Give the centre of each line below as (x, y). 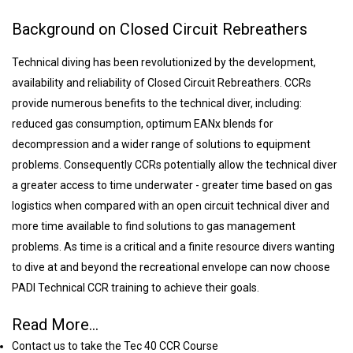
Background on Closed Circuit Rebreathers (160, 29)
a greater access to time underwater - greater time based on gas (172, 185)
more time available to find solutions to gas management (154, 226)
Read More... (55, 324)
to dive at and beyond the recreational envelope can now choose (171, 267)
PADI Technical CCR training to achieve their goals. (136, 287)
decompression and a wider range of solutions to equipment (161, 144)
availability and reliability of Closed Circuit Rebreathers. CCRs (162, 82)
